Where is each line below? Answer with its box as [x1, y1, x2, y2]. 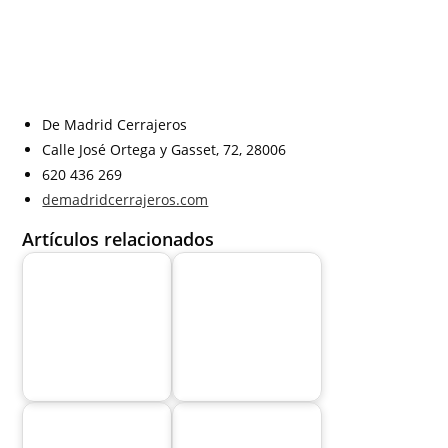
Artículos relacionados [22, 227, 215, 252]
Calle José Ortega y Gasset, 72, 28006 [42, 140, 287, 160]
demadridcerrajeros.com [42, 190, 209, 210]
